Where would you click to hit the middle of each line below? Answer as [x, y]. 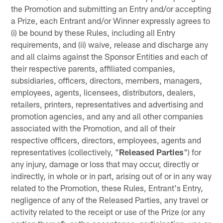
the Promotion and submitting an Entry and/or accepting [111, 8]
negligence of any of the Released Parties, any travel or [110, 199]
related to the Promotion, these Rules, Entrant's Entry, [107, 187]
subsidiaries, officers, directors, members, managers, [107, 80]
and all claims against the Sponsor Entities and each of [110, 56]
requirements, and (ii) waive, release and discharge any [110, 44]
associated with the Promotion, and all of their [93, 128]
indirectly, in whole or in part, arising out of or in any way [111, 175]
